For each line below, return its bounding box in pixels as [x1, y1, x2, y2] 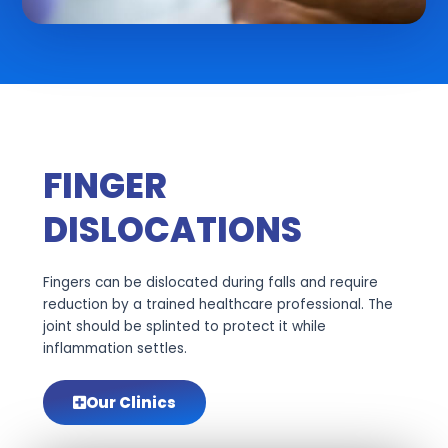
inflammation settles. [42, 339, 187, 359]
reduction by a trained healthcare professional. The [42, 295, 393, 315]
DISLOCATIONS [42, 206, 302, 255]
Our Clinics [85, 392, 176, 414]
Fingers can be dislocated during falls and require [42, 273, 378, 293]
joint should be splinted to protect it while [42, 317, 326, 337]
